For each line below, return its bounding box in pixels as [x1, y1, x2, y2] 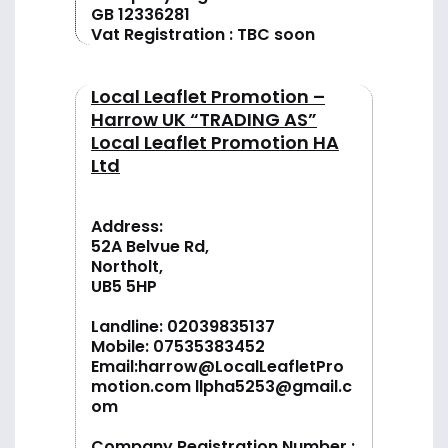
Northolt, [91, 254, 163, 278]
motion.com [91, 374, 191, 398]
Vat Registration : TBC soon [91, 22, 315, 46]
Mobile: [91, 334, 153, 358]
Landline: [91, 314, 167, 338]
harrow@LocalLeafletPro [138, 354, 344, 378]
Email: [91, 354, 138, 378]
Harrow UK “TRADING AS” [91, 106, 317, 132]
